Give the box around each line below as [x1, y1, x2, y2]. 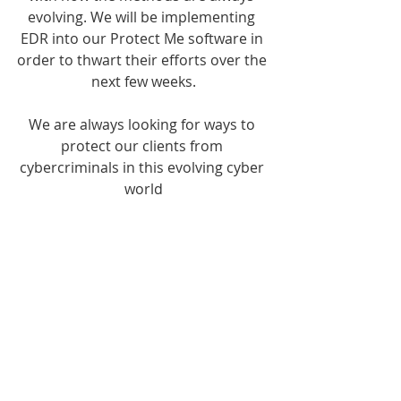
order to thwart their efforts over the [16, 50, 270, 70]
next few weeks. [90, 72, 196, 91]
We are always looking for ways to [28, 115, 259, 134]
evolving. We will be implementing [28, 7, 259, 27]
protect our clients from [60, 136, 226, 156]
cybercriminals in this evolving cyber [19, 158, 268, 177]
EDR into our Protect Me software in [20, 29, 267, 48]
